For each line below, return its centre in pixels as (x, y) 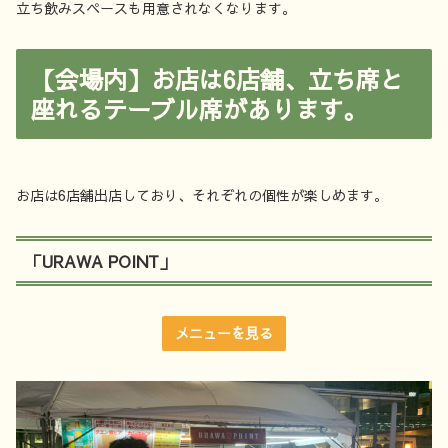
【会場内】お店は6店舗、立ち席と (217, 79)
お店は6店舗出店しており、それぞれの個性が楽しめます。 (202, 194)
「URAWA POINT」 (100, 260)
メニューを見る (224, 333)
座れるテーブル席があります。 (199, 109)
